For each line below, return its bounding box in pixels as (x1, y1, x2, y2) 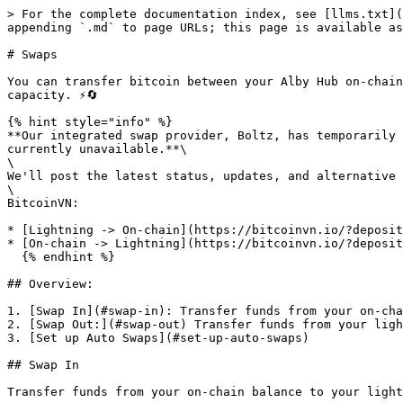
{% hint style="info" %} (7, 115, 173, 129)
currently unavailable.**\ (7, 142, 187, 156)
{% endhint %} (7, 250, 22, 264)
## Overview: (7, 277, 94, 291)
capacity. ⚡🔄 (7, 88, 98, 102)
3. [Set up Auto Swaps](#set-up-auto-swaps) (7, 331, 309, 345)
